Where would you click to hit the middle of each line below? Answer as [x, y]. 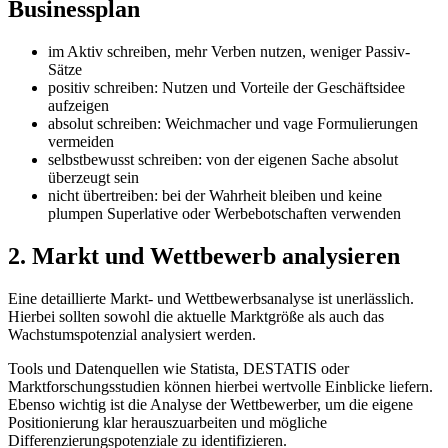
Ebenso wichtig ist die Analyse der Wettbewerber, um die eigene [210, 405]
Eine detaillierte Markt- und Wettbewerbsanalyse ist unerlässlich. [211, 299]
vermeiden [81, 142]
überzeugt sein [93, 178]
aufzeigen [78, 106]
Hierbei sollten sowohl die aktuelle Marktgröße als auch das [196, 317]
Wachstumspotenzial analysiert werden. [132, 335]
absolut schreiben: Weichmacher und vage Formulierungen [233, 124]
